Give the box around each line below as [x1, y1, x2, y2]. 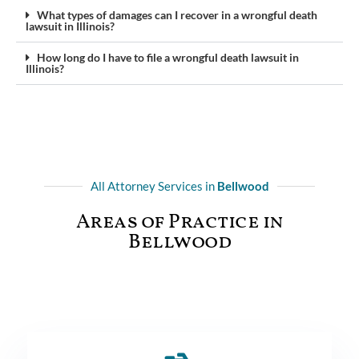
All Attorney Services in [90, 178, 217, 193]
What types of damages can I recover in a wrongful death [37, 7, 317, 22]
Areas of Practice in [75, 208, 284, 236]
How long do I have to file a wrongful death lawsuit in [37, 50, 299, 64]
